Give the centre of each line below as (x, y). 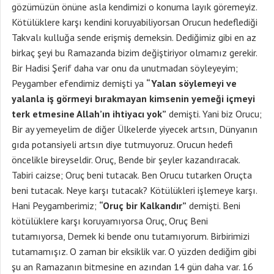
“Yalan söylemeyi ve (191, 83)
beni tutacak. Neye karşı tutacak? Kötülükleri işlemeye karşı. (134, 190)
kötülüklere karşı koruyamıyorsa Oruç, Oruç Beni (110, 221)
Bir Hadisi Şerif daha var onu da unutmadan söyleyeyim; (125, 68)
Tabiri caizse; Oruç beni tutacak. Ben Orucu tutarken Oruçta (132, 175)
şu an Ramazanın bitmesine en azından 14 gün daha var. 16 (132, 267)
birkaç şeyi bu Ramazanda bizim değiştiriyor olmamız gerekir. (134, 53)
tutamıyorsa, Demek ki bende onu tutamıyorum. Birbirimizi (131, 236)
